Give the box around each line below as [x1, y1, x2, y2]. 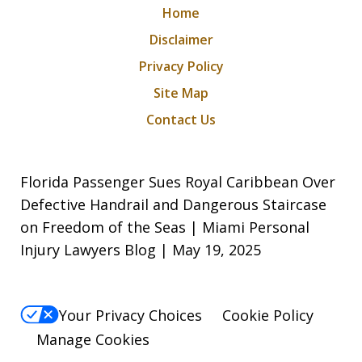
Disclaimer [149, 31, 213, 49]
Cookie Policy [222, 305, 314, 325]
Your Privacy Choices [59, 305, 202, 325]
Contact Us [146, 111, 216, 129]
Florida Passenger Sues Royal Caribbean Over [20, 172, 335, 192]
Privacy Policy [138, 57, 224, 76]
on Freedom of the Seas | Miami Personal [20, 217, 309, 238]
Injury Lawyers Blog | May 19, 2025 [20, 240, 261, 260]
